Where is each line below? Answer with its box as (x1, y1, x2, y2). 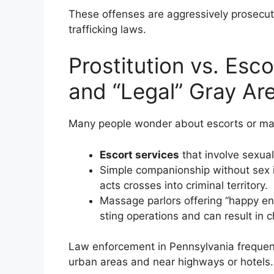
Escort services (100, 148, 179, 161)
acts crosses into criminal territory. (100, 179, 268, 191)
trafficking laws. (68, 23, 146, 35)
